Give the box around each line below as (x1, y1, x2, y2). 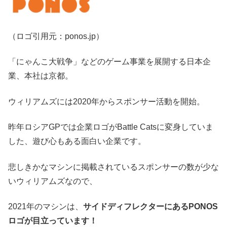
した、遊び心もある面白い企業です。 (8, 137, 146, 146)
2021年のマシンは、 (8, 202, 83, 211)
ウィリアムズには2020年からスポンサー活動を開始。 (8, 97, 205, 106)
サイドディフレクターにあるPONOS (83, 202, 218, 211)
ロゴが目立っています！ (8, 216, 97, 225)
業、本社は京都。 (8, 71, 73, 81)
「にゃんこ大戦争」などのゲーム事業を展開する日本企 (8, 57, 211, 66)
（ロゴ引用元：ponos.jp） (8, 31, 104, 41)
